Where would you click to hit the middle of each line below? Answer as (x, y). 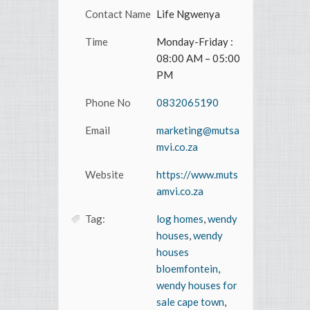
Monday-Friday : (195, 42)
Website (104, 175)
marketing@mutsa (198, 130)
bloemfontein (187, 269)
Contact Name (118, 14)
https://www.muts (197, 175)
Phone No (108, 103)
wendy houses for (197, 285)
